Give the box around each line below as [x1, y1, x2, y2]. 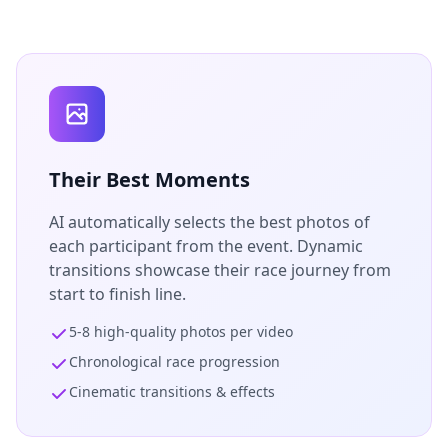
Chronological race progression [69, 352, 280, 371]
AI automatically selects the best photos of [49, 211, 370, 233]
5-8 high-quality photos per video [69, 322, 293, 341]
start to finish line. [49, 283, 186, 305]
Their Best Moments [49, 166, 250, 193]
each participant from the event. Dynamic [49, 235, 363, 257]
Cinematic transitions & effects [69, 382, 275, 401]
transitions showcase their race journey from [49, 259, 391, 281]
